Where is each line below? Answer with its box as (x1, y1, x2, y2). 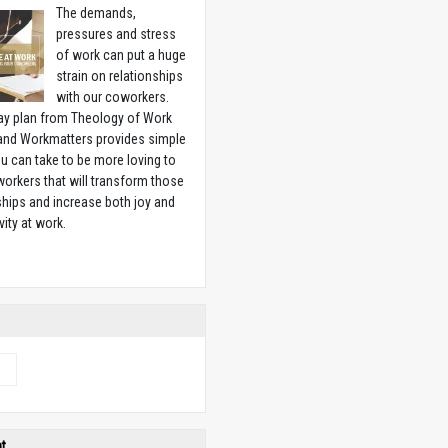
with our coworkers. (56, 89, 170, 105)
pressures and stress (56, 26, 177, 42)
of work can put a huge (56, 47, 187, 63)
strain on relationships (56, 68, 184, 84)
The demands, (56, 5, 137, 21)
